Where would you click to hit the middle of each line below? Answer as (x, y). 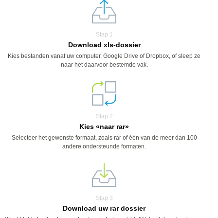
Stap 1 (104, 35)
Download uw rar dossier (104, 208)
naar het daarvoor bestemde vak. (104, 65)
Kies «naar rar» (104, 127)
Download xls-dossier (104, 45)
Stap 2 (104, 116)
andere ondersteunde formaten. (104, 146)
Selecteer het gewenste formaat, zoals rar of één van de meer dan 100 (104, 138)
